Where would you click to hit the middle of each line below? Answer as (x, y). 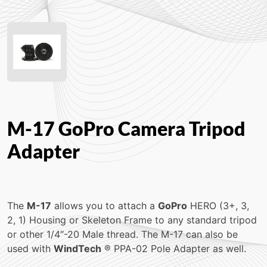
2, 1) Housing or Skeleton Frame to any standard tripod (132, 220)
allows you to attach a (105, 206)
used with (30, 249)
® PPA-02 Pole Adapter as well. (174, 249)
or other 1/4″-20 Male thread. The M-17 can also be (122, 234)
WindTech (77, 249)
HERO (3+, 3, (218, 206)
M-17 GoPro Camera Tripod (126, 128)
